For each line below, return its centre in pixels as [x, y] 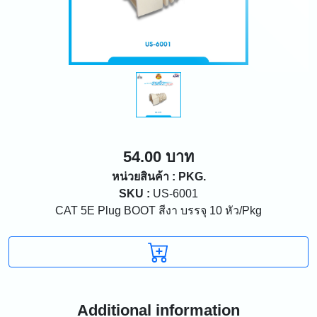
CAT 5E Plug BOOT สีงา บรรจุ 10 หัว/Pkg [158, 210]
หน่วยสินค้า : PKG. [158, 176]
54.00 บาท [158, 156]
